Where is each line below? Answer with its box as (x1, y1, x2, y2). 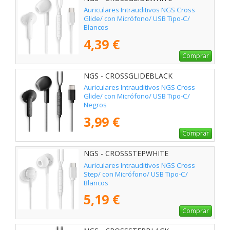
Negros (84, 100, 107, 110)
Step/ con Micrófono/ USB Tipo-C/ (84, 169, 188, 179)
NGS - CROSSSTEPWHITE (84, 148, 168, 159)
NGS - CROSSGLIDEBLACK (84, 71, 172, 81)
